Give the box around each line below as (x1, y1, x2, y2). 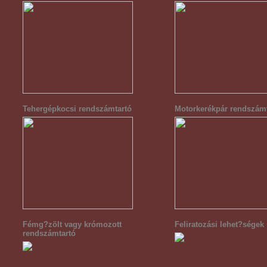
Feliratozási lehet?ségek (175, 220, 264, 229)
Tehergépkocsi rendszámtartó (23, 104, 132, 113)
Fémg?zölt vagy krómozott (23, 220, 122, 229)
